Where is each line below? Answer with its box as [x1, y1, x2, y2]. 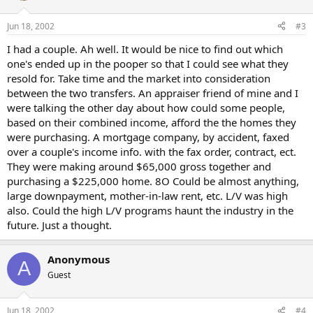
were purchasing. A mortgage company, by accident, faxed [7, 129, 289, 144]
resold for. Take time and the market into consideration [7, 71, 270, 85]
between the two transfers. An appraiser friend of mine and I [7, 85, 298, 100]
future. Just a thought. [7, 217, 112, 232]
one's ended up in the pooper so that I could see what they [7, 56, 289, 71]
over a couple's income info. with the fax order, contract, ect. [7, 144, 296, 159]
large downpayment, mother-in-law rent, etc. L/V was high [7, 188, 288, 203]
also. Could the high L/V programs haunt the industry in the [7, 203, 293, 217]
